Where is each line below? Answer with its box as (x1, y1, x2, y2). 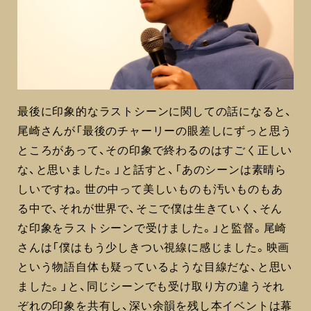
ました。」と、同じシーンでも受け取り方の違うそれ (17, 276, 285, 294)
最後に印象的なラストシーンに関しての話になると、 (17, 101, 293, 119)
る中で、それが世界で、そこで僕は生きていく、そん (17, 199, 283, 216)
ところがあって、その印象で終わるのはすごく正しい (17, 140, 293, 158)
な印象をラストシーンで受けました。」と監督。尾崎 (17, 218, 287, 235)
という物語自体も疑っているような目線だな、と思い (17, 257, 293, 274)
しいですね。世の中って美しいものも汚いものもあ (17, 179, 283, 196)
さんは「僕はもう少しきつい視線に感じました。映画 (17, 237, 290, 255)
